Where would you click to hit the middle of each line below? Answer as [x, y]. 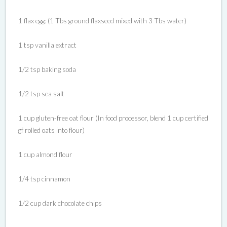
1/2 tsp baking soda [47, 69]
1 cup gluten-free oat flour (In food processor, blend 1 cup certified [113, 118]
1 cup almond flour [45, 154]
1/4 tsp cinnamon [44, 179]
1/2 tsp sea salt [41, 93]
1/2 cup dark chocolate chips [60, 203]
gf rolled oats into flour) [51, 130]
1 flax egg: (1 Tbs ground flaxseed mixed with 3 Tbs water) [102, 21]
